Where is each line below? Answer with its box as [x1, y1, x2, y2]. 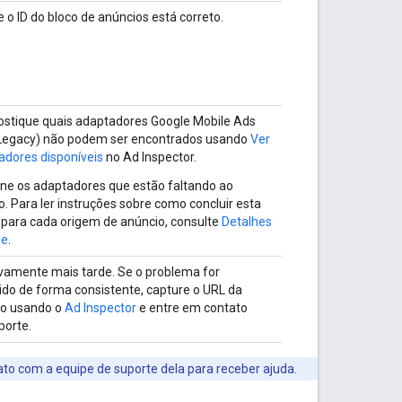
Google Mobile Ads [151, 113, 256, 128]
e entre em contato [136, 300, 248, 315]
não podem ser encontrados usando [40, 131, 250, 146]
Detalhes [222, 214, 272, 229]
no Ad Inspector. [103, 149, 197, 164]
